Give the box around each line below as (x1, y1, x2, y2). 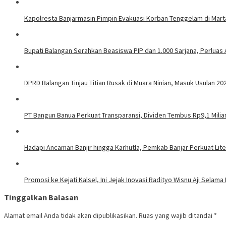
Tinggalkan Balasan (4, 192, 78, 203)
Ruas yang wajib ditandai (139, 210, 214, 220)
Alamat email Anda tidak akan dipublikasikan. (4, 210, 137, 220)
